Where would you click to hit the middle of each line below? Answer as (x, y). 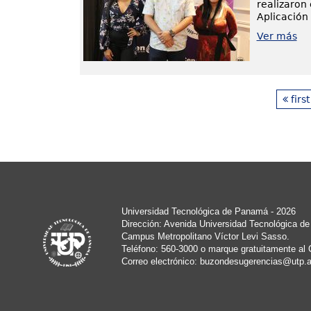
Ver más (277, 36)
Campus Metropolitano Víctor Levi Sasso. (205, 236)
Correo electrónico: (160, 261)
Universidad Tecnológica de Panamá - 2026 (208, 211)
